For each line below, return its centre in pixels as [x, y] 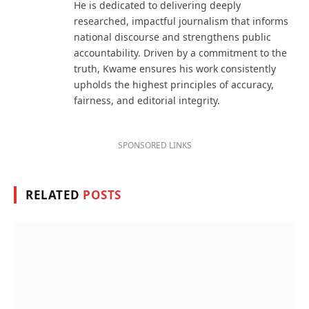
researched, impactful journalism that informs [181, 21]
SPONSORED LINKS [154, 146]
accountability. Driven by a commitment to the [180, 53]
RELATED [54, 195]
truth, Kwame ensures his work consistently [175, 69]
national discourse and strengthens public [172, 37]
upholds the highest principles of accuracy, [174, 85]
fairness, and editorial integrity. [147, 101]
